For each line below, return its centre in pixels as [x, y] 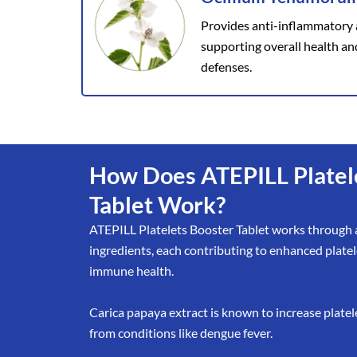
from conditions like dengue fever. [181, 332]
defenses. [226, 67]
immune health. [131, 271]
